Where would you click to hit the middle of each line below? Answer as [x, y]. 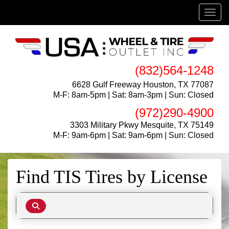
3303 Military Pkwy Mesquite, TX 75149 [142, 125]
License [179, 177]
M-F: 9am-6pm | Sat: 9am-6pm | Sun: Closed [133, 135]
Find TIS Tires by [83, 177]
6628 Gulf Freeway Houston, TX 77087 [143, 84]
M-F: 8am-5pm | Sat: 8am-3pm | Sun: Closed [133, 95]
